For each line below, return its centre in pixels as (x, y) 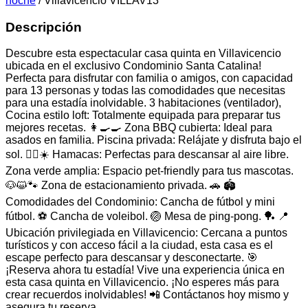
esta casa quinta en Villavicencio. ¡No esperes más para (142, 283)
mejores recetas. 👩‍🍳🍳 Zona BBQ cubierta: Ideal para (139, 128)
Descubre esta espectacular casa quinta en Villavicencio (143, 54)
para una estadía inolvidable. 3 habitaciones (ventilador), (143, 103)
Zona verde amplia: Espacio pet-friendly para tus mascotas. (150, 171)
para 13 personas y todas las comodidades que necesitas (145, 91)
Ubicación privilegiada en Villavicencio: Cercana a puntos (146, 233)
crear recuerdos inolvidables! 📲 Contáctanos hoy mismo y (147, 295)
